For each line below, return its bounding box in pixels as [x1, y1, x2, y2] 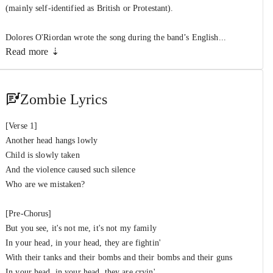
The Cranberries [54, 2, 111, 11]
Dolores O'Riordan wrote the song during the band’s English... [5, 33, 227, 42]
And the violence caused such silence [5, 165, 135, 174]
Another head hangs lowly [5, 136, 98, 145]
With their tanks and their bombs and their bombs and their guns [5, 253, 233, 262]
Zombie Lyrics [20, 91, 107, 107]
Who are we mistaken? [5, 180, 85, 189]
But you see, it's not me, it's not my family [5, 224, 157, 233]
